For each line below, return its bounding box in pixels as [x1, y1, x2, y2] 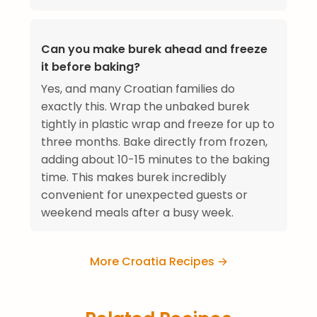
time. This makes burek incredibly [41, 169, 226, 186]
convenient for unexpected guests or [41, 187, 248, 204]
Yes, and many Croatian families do [41, 81, 235, 98]
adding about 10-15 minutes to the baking [41, 151, 270, 168]
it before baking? [41, 59, 140, 76]
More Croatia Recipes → [89, 253, 228, 270]
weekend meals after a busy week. [41, 204, 234, 221]
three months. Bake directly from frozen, [41, 134, 267, 151]
